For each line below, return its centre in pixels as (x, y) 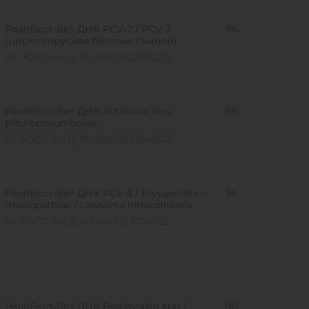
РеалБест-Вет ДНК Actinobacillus (88, 111)
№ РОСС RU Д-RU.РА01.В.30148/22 (88, 139)
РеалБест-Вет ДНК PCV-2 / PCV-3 (88, 29)
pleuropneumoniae (50, 123)
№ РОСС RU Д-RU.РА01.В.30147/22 (87, 221)
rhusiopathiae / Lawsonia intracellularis (98, 205)
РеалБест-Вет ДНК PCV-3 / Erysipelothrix (106, 193)
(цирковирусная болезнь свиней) (91, 41)
